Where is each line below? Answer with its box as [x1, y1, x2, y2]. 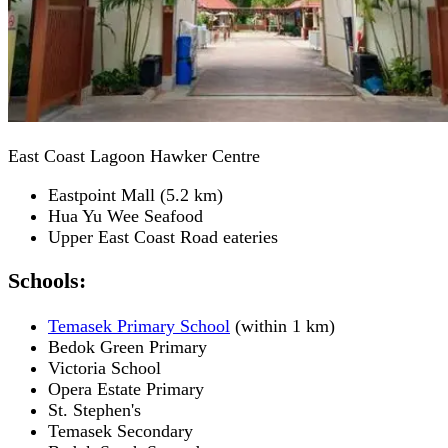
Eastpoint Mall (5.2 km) [48, 184, 223, 205]
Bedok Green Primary [48, 336, 207, 357]
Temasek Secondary [48, 420, 193, 441]
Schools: [8, 269, 86, 294]
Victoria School [48, 357, 161, 378]
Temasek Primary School [48, 315, 230, 336]
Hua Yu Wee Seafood [48, 205, 203, 226]
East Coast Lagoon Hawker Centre [8, 145, 260, 166]
